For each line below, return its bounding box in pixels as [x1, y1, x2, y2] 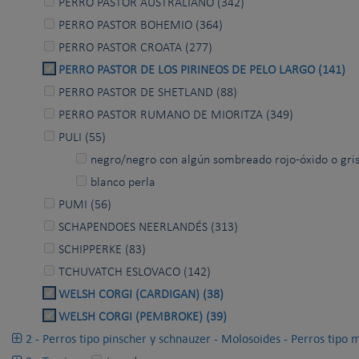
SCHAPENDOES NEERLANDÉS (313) [58, 221, 238, 235]
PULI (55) [58, 131, 106, 145]
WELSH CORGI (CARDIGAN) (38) [58, 288, 224, 302]
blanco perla [91, 176, 155, 190]
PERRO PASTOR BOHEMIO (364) [58, 19, 223, 33]
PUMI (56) [58, 199, 111, 212]
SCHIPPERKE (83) [58, 244, 146, 257]
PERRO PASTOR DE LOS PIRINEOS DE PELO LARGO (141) [58, 64, 345, 78]
